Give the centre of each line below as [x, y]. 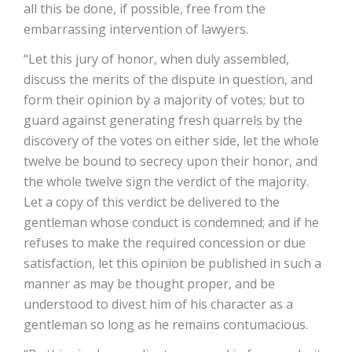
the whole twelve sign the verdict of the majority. [166, 181]
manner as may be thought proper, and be [149, 283]
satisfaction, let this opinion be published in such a [172, 263]
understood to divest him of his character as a [158, 304]
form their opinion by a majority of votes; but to [164, 99]
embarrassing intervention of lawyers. [136, 29]
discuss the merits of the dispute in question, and [168, 79]
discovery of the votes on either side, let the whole [171, 140]
